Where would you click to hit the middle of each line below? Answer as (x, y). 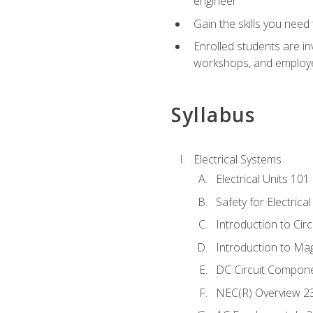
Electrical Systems (237, 159)
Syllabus (213, 115)
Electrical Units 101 (262, 179)
